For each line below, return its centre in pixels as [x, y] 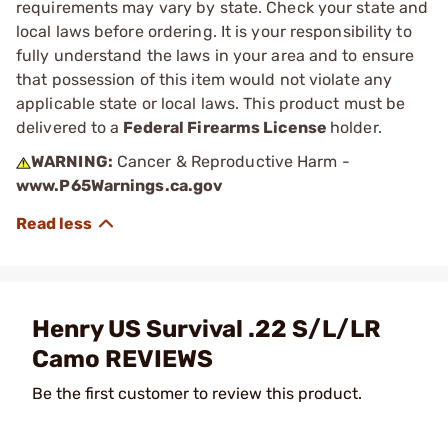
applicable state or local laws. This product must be [211, 103]
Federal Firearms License [224, 127]
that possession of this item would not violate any [204, 79]
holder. [356, 127]
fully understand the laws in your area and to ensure [215, 55]
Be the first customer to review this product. [197, 393]
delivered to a [68, 127]
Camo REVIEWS [122, 358]
